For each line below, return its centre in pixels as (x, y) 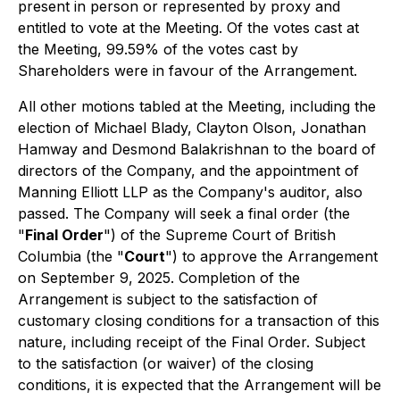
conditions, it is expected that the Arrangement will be (200, 385)
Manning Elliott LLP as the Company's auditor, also (190, 192)
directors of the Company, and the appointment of (188, 171)
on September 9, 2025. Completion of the (159, 278)
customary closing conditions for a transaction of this (199, 321)
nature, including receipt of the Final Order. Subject (192, 342)
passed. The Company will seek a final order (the (184, 213)
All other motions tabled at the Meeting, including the (197, 106)
